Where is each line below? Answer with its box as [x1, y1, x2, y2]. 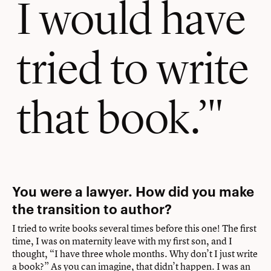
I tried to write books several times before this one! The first [12, 221, 256, 235]
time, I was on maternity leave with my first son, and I [12, 233, 232, 247]
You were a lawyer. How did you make [12, 181, 254, 200]
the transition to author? [12, 198, 172, 217]
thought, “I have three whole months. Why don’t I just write [12, 246, 258, 260]
